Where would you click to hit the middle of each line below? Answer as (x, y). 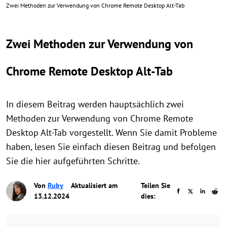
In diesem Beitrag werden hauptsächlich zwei (95, 104)
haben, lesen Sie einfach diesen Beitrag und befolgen (111, 147)
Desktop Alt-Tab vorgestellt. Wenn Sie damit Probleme (111, 133)
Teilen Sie (155, 185)
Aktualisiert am (93, 185)
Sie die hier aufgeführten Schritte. (73, 161)
